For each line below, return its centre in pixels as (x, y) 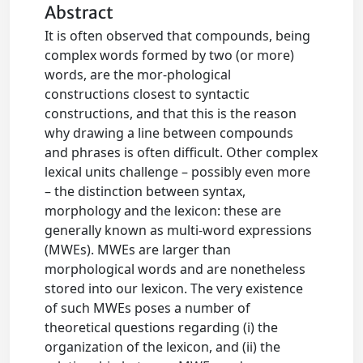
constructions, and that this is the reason (171, 114)
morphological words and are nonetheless (175, 269)
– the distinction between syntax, (145, 192)
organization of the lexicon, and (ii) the (163, 347)
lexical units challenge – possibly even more (178, 172)
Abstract (79, 13)
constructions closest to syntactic (147, 94)
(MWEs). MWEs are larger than (138, 250)
